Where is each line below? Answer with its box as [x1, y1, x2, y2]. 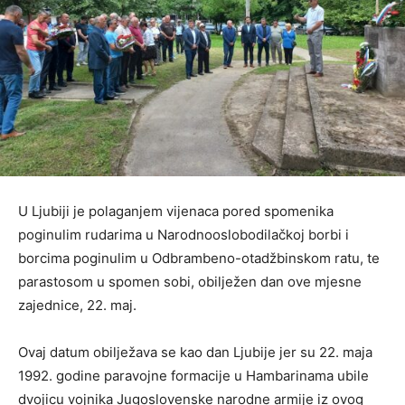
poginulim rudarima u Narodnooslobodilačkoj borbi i [18, 225, 349, 243]
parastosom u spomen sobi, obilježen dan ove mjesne [18, 272, 362, 290]
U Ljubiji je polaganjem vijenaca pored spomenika [18, 202, 334, 220]
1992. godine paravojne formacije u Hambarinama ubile [18, 366, 369, 384]
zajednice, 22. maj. [18, 296, 137, 314]
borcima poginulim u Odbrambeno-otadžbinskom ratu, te [18, 249, 380, 267]
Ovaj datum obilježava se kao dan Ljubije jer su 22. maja [18, 343, 372, 361]
